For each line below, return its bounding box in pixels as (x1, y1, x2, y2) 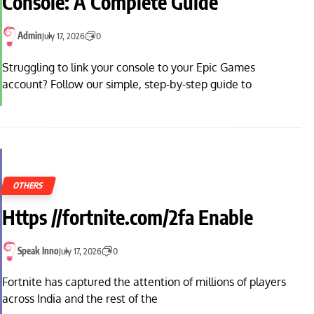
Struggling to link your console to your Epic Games (2, 60, 255, 74)
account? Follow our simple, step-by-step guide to (2, 76, 252, 91)
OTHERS (12, 179, 45, 191)
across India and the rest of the (2, 292, 158, 306)
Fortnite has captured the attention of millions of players (2, 275, 286, 289)
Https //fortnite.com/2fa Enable (2, 204, 253, 229)
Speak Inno (18, 245, 59, 257)
